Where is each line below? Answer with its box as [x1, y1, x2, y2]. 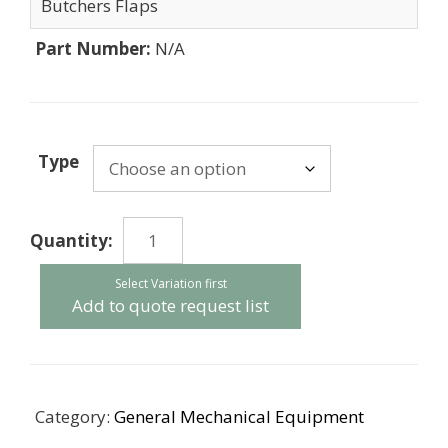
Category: [35, 405, 114, 429]
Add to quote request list [72, 294, 269, 318]
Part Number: [35, 37, 155, 61]
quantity [29, 290, 97, 314]
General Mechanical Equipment [114, 405, 364, 429]
